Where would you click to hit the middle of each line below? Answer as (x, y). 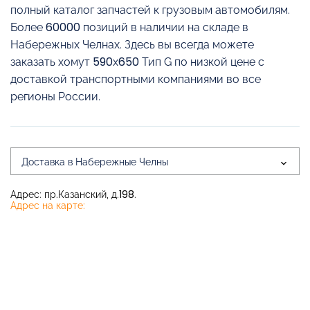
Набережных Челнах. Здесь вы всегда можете (132, 45)
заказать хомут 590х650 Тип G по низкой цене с (137, 62)
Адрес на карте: (48, 206)
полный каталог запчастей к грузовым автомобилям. (150, 10)
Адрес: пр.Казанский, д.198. (73, 194)
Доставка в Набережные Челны (95, 162)
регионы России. (55, 97)
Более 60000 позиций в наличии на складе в (129, 27)
